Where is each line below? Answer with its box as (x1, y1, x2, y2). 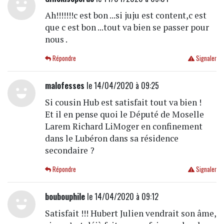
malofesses (44, 79, 84, 91)
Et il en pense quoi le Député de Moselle (44, 108, 204, 120)
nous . (44, 33, 67, 45)
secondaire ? (44, 144, 94, 156)
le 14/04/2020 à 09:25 (84, 79, 159, 91)
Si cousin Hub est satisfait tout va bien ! (44, 96, 201, 108)
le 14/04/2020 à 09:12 (84, 190, 158, 202)
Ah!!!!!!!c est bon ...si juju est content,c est (44, 9, 206, 21)
